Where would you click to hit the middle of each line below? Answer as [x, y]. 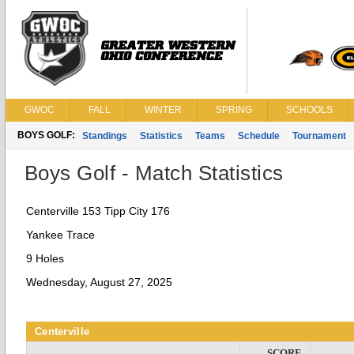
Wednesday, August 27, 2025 [99, 282]
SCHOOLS [309, 110]
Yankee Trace [60, 235]
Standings [105, 136]
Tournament [319, 136]
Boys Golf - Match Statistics [154, 173]
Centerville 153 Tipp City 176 [98, 211]
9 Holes [45, 258]
